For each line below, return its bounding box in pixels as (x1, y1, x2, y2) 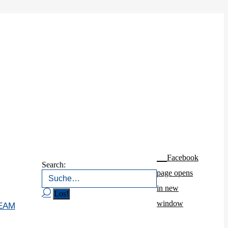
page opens (157, 168, 193, 177)
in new (157, 184, 179, 192)
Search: (42, 160, 66, 169)
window (157, 199, 183, 208)
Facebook (167, 153, 198, 162)
